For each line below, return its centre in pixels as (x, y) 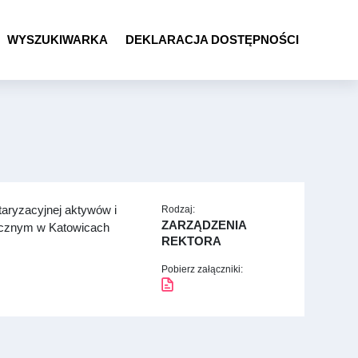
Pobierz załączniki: (202, 269)
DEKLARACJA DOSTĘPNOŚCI (212, 40)
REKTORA (191, 241)
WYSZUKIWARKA (57, 40)
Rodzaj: (178, 209)
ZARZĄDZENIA (203, 225)
